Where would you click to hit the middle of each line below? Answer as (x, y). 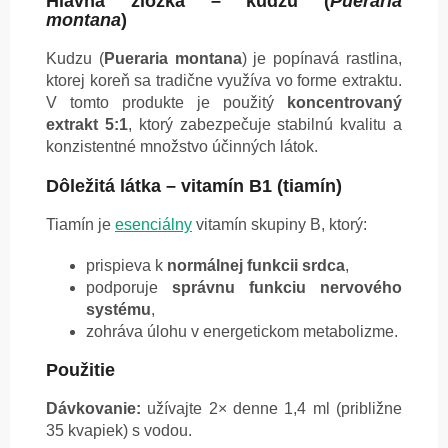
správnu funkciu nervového (287, 288)
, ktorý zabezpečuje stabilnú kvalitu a (265, 125)
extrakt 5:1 (87, 125)
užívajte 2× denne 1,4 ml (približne (271, 409)
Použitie (80, 370)
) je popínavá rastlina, (322, 59)
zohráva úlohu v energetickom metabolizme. (242, 332)
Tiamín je (80, 225)
